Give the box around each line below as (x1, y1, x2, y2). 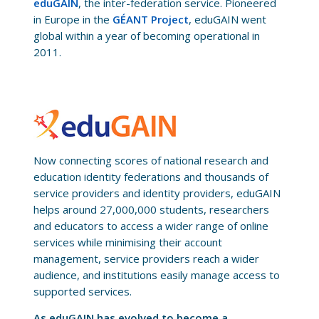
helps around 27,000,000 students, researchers (33, 202, 269, 217)
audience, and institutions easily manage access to (33, 268, 280, 283)
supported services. (33, 284, 132, 299)
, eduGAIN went (188, 12, 266, 27)
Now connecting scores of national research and (33, 153, 268, 168)
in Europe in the (33, 12, 113, 27)
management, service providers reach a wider (33, 251, 259, 266)
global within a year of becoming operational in (33, 28, 260, 43)
